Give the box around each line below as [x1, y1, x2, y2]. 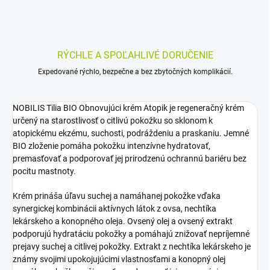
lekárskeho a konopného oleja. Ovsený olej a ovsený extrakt [13, 216, 233, 227]
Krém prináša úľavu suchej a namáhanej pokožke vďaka [13, 191, 221, 201]
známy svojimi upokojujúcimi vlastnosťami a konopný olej [13, 254, 225, 265]
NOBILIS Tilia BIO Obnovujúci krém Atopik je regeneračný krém [13, 103, 244, 113]
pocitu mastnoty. [13, 166, 76, 177]
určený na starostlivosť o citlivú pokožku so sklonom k [13, 116, 213, 126]
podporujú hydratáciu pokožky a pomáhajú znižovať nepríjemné [13, 229, 250, 239]
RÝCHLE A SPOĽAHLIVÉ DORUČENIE [57, 49, 213, 61]
